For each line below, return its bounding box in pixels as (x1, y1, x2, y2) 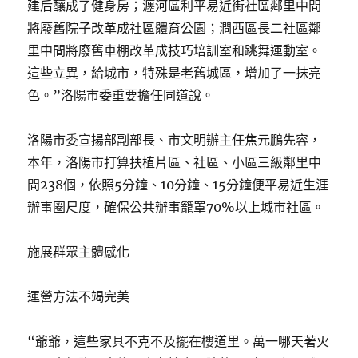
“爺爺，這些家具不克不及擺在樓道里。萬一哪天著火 (27, 333, 330, 349)
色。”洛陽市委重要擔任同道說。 (27, 87, 215, 103)
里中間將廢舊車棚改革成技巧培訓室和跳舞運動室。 (27, 42, 322, 58)
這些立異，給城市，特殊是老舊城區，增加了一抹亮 (27, 65, 322, 81)
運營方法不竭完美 (27, 288, 130, 304)
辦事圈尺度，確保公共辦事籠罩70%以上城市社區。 (27, 199, 325, 215)
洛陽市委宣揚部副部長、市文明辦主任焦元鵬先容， (27, 132, 322, 148)
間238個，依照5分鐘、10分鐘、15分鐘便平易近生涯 (27, 177, 329, 193)
